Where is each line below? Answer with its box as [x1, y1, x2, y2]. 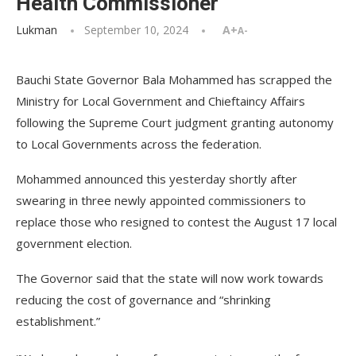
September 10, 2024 [84, 22, 188, 37]
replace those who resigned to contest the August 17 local [16, 214, 337, 230]
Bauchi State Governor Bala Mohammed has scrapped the [16, 72, 332, 87]
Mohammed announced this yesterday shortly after [16, 171, 297, 187]
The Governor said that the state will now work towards [16, 270, 323, 286]
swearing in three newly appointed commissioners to [16, 192, 306, 208]
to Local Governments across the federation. [16, 136, 261, 152]
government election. [16, 235, 132, 251]
